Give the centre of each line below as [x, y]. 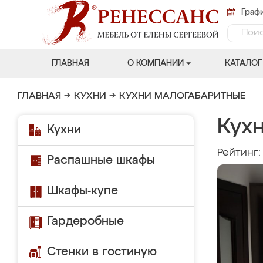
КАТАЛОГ [243, 63]
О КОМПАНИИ [155, 63]
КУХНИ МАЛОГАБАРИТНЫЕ [182, 96]
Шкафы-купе [82, 191]
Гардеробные [85, 221]
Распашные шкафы [101, 160]
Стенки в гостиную [102, 252]
